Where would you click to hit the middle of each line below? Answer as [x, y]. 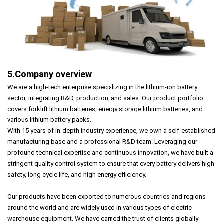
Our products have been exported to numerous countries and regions [107, 196]
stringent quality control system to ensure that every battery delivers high [111, 163]
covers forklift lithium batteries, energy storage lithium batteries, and [105, 109]
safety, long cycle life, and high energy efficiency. [77, 174]
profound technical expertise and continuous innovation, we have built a [110, 152]
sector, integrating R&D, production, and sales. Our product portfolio [105, 98]
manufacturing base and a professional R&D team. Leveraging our [102, 141]
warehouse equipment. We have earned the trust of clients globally [103, 218]
